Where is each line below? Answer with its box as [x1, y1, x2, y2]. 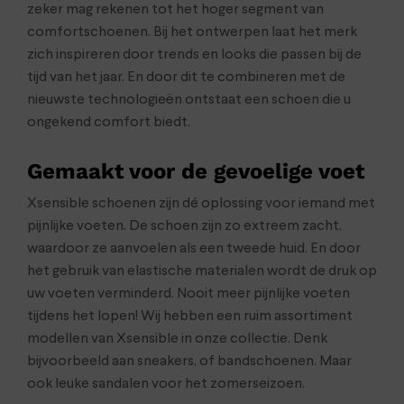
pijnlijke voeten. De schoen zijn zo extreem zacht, [27, 218, 342, 234]
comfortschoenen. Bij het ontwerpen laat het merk [27, 24, 357, 40]
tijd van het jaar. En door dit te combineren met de [27, 69, 345, 85]
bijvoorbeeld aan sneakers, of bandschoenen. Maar [27, 353, 352, 369]
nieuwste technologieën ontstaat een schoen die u [27, 92, 351, 107]
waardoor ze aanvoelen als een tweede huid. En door [27, 241, 361, 256]
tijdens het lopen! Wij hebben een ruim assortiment [27, 308, 353, 324]
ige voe [282, 158, 355, 184]
